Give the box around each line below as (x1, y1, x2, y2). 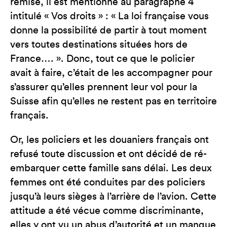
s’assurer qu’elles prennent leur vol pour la (10, 82, 197, 92)
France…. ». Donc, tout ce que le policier (10, 54, 195, 64)
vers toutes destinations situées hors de (10, 40, 187, 50)
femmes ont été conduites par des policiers (10, 177, 205, 187)
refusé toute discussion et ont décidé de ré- (10, 149, 207, 159)
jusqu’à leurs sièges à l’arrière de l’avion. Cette (10, 192, 216, 202)
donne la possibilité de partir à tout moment (10, 25, 207, 35)
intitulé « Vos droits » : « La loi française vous (10, 11, 209, 21)
